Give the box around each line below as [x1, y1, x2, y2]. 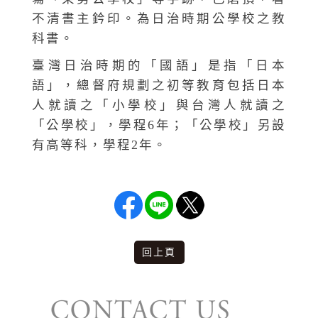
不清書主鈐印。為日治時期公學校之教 [32, 11, 286, 26]
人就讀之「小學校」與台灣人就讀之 [32, 97, 286, 112]
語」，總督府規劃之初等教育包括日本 [32, 77, 286, 92]
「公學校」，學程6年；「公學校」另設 [32, 117, 286, 132]
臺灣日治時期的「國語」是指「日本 [32, 57, 286, 72]
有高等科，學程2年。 [32, 137, 168, 152]
